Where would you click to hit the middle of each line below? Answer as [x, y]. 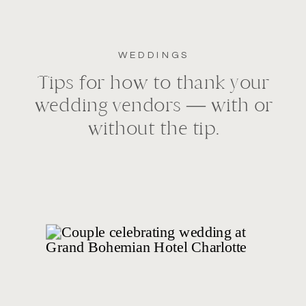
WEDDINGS [153, 55]
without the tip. [154, 128]
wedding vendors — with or [153, 106]
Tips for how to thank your [154, 82]
